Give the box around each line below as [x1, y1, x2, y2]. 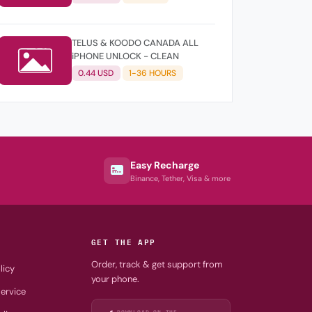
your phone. [91, 273, 139, 285]
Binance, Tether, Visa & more [130, 173, 231, 183]
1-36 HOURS [129, 68, 177, 79]
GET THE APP [91, 235, 156, 248]
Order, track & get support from [91, 258, 223, 270]
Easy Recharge [130, 158, 199, 171]
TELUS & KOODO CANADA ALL [71, 36, 198, 49]
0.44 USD [78, 68, 114, 79]
